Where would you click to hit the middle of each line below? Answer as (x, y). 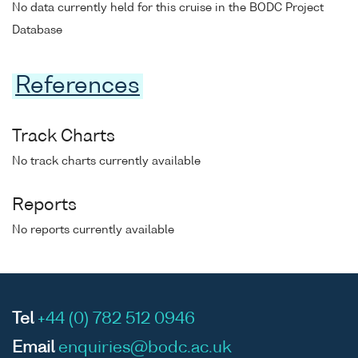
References (78, 86)
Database (37, 31)
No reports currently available (93, 231)
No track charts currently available (106, 161)
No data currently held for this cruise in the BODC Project (168, 8)
